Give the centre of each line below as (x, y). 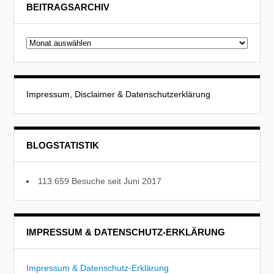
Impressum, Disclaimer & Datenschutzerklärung (119, 94)
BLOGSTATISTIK (63, 145)
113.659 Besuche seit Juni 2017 (100, 181)
